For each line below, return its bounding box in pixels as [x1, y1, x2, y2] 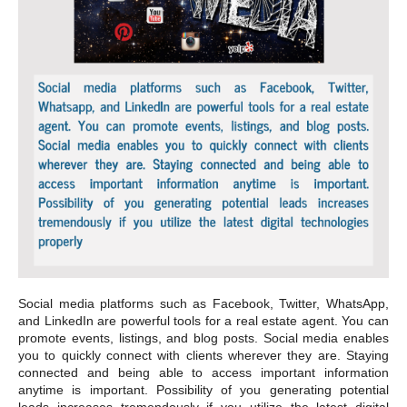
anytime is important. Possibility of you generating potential [18, 382, 389, 397]
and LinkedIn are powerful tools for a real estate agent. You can [18, 313, 389, 328]
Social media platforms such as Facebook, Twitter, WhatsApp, [18, 295, 389, 311]
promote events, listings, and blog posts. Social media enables [18, 330, 389, 345]
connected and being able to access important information [18, 364, 389, 380]
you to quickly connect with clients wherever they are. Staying [18, 347, 389, 362]
